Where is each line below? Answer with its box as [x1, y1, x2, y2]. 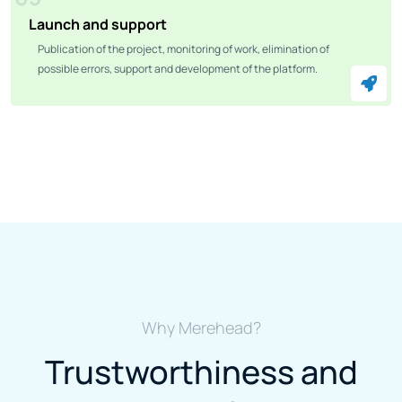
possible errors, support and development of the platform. [38, 60, 318, 76]
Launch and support [29, 13, 167, 34]
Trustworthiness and [44, 349, 358, 394]
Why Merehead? [141, 316, 261, 338]
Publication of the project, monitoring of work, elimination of [38, 40, 329, 57]
